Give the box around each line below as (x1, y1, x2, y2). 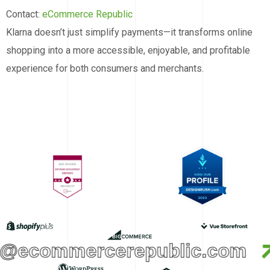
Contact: (6, 8, 42, 20)
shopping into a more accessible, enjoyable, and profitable (6, 45, 250, 57)
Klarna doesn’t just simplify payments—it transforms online (6, 27, 253, 39)
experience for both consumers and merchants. (6, 63, 204, 75)
